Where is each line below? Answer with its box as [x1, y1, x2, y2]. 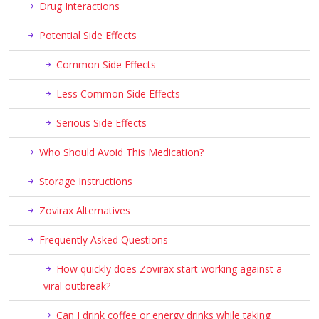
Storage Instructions [39, 174, 132, 189]
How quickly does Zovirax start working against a [56, 262, 282, 276]
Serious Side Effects [56, 116, 147, 130]
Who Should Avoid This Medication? [39, 145, 204, 159]
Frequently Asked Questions [39, 233, 168, 247]
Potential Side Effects [39, 28, 137, 43]
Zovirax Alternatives [39, 204, 130, 218]
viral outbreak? [43, 279, 110, 293]
